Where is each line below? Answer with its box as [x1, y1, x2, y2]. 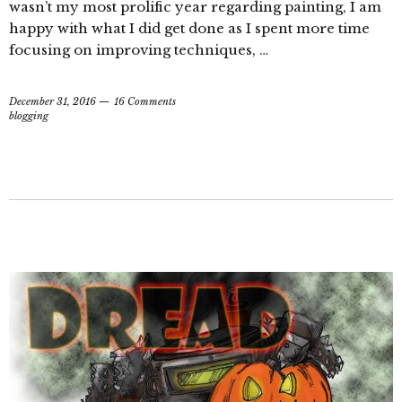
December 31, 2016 [9, 95, 96, 109]
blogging [9, 109, 48, 123]
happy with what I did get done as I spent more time [9, 20, 370, 38]
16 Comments [114, 95, 176, 109]
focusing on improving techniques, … [9, 41, 268, 59]
